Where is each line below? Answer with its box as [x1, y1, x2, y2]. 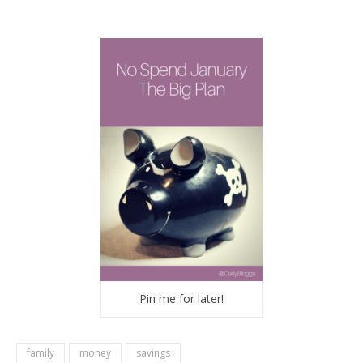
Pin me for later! [139, 291, 224, 307]
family [27, 346, 54, 361]
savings [136, 346, 170, 361]
